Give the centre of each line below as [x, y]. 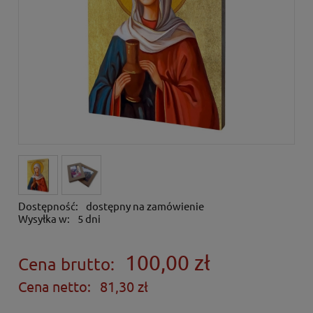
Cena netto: [54, 286]
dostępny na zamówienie [145, 206]
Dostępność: [48, 206]
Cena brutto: [66, 264]
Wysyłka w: [44, 219]
